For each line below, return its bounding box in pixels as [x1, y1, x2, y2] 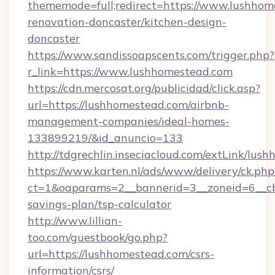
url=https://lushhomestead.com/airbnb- [28, 98, 229, 112]
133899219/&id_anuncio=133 [28, 131, 183, 145]
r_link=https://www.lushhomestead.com [28, 64, 233, 79]
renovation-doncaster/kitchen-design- [28, 15, 227, 29]
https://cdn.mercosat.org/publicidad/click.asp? [28, 81, 260, 95]
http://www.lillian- [28, 214, 122, 228]
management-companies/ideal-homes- [28, 114, 230, 128]
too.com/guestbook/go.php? [28, 230, 168, 244]
